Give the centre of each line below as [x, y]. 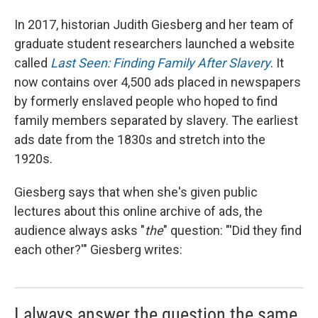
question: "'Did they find [236, 231]
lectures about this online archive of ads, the [138, 212]
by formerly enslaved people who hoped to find [146, 102]
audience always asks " [79, 231]
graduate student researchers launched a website [154, 44]
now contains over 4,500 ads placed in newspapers [158, 82]
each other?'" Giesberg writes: [98, 250]
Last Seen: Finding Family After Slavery [160, 63]
